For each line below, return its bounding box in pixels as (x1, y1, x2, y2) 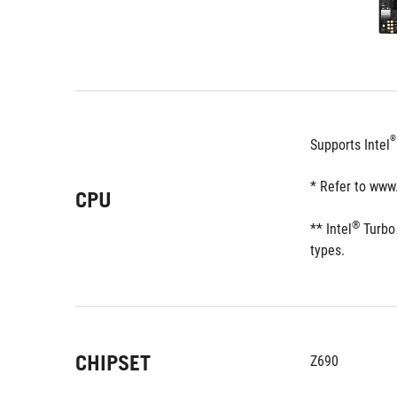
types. (310, 242, 348, 259)
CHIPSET (75, 350, 151, 376)
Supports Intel (310, 136, 390, 153)
